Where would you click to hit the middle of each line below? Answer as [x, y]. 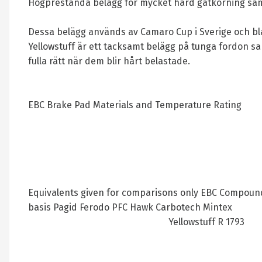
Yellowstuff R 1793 [206, 222]
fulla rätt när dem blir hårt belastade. [109, 61]
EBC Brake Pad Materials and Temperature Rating [135, 105]
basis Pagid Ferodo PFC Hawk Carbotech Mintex [130, 207]
